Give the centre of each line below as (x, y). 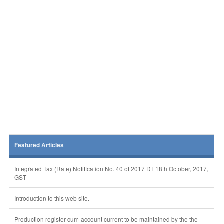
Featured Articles (39, 145)
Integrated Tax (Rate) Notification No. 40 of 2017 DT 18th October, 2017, (111, 169)
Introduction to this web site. (52, 198)
